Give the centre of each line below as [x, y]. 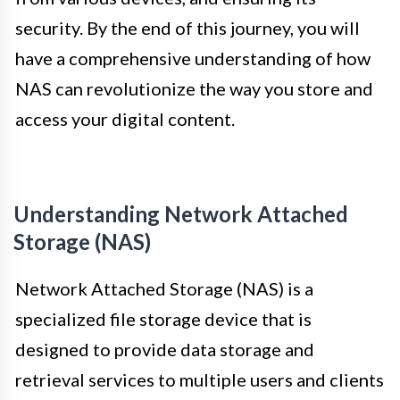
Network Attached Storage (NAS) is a [164, 288]
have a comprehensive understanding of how [193, 58]
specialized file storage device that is [163, 318]
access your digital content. [125, 118]
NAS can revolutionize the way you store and [194, 88]
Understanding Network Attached [181, 213]
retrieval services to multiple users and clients [200, 379]
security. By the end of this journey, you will [187, 27]
